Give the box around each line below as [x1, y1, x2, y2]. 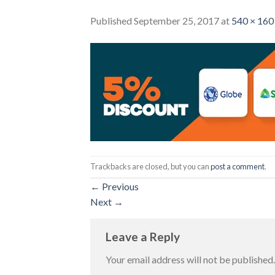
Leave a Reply [106, 229, 182, 244]
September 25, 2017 [134, 14, 219, 26]
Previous [100, 180, 139, 192]
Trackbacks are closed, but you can [90, 161, 211, 171]
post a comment [211, 161, 265, 171]
